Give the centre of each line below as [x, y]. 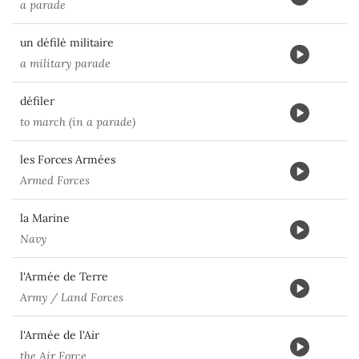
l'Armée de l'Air [60, 335]
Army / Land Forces [72, 297]
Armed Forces [55, 180]
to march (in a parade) [78, 122]
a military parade [65, 63]
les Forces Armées [68, 159]
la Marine [45, 218]
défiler [37, 101]
